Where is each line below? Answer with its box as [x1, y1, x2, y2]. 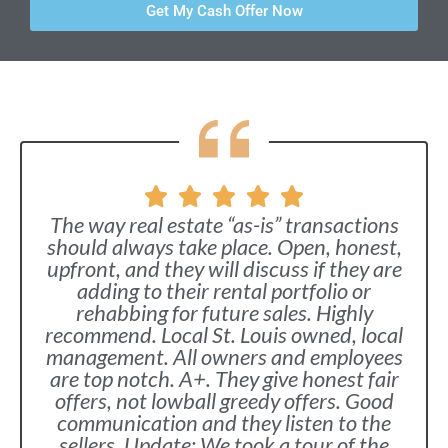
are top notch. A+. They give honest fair [49, 365, 399, 392]
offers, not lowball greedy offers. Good [54, 387, 394, 414]
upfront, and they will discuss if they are [46, 255, 402, 282]
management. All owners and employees [45, 343, 403, 370]
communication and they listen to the [57, 409, 391, 436]
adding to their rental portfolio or [77, 277, 371, 304]
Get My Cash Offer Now [145, 2, 303, 20]
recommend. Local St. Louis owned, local [45, 321, 403, 348]
